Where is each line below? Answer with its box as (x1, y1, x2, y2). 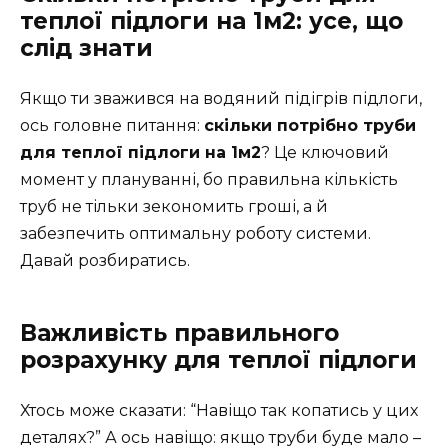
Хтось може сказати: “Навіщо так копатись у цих (20, 400, 418, 420)
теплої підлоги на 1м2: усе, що (20, 6, 403, 35)
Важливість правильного (20, 318, 339, 347)
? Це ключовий (261, 142, 389, 162)
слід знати (20, 33, 153, 62)
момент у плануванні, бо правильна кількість (20, 169, 398, 189)
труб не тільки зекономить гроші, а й (20, 196, 328, 216)
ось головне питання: (20, 115, 204, 135)
